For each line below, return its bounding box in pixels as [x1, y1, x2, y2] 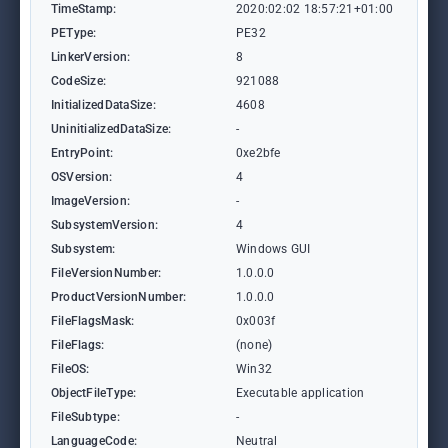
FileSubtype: [51, 410, 120, 424]
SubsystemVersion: [51, 218, 159, 232]
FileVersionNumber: [51, 266, 162, 280]
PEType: [51, 26, 97, 40]
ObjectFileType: [51, 386, 137, 400]
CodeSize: [51, 74, 107, 88]
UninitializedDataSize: [51, 122, 172, 136]
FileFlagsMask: [51, 314, 135, 328]
